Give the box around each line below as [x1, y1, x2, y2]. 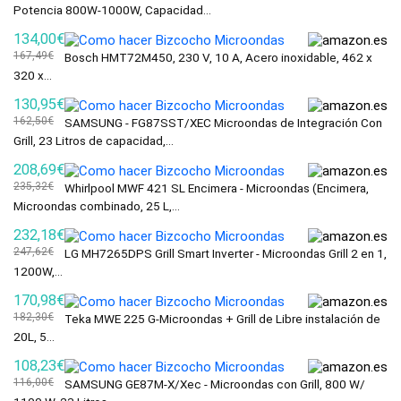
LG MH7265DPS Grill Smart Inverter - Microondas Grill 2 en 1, [64, 246, 387, 260]
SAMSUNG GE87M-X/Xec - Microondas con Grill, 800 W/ [64, 377, 365, 391]
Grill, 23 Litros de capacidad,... [13, 133, 174, 148]
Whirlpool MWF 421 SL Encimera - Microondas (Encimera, [64, 181, 369, 195]
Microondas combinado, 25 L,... [13, 199, 180, 213]
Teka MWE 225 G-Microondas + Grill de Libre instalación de [64, 311, 380, 326]
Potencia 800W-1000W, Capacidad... [13, 3, 211, 17]
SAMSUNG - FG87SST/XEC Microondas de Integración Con [64, 115, 382, 130]
